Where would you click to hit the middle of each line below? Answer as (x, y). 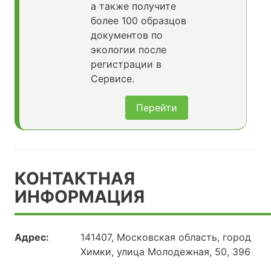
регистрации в (126, 64)
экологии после (128, 50)
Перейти (157, 108)
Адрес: (32, 237)
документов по (126, 35)
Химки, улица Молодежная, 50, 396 (166, 252)
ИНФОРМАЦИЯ (80, 197)
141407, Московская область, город (166, 237)
